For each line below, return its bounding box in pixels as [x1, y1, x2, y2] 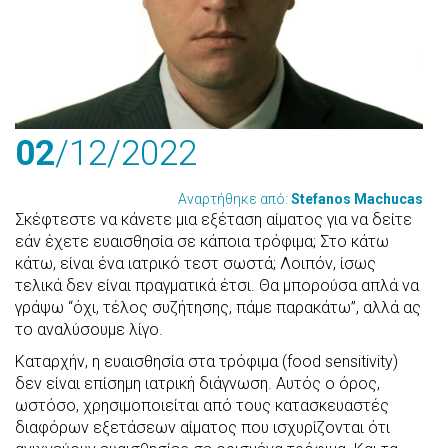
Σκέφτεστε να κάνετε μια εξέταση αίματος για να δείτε [15, 209, 412, 229]
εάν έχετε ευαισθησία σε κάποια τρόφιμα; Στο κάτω [15, 231, 389, 251]
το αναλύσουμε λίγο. [15, 319, 163, 339]
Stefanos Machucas [291, 190, 423, 207]
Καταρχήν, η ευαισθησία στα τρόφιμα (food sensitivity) [15, 351, 398, 371]
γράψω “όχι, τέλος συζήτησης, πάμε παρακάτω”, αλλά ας [15, 297, 421, 317]
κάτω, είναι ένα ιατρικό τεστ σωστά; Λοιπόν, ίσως [15, 253, 376, 273]
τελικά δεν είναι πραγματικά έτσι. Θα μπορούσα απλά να [15, 275, 419, 295]
